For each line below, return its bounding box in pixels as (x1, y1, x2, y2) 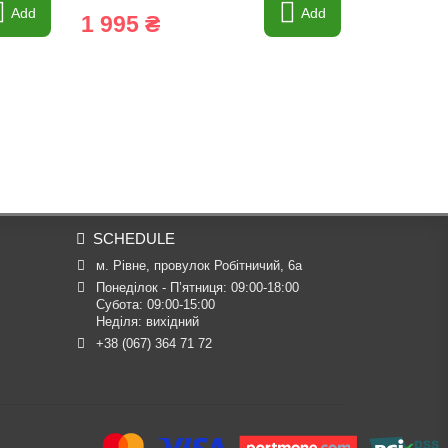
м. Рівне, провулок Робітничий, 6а (95, 258, 302, 273)
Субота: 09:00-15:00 (95, 297, 215, 312)
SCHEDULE (93, 230, 175, 247)
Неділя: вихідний (95, 314, 199, 329)
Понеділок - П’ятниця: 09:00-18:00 (95, 280, 299, 295)
